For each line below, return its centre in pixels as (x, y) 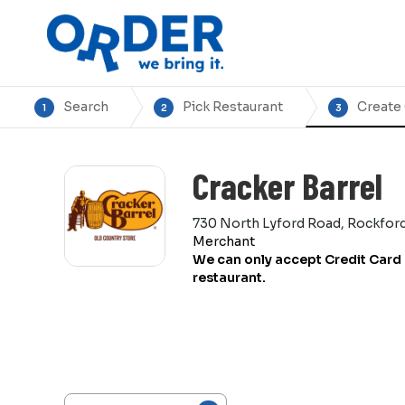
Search (86, 107)
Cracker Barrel (287, 185)
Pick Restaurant (233, 107)
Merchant (224, 241)
